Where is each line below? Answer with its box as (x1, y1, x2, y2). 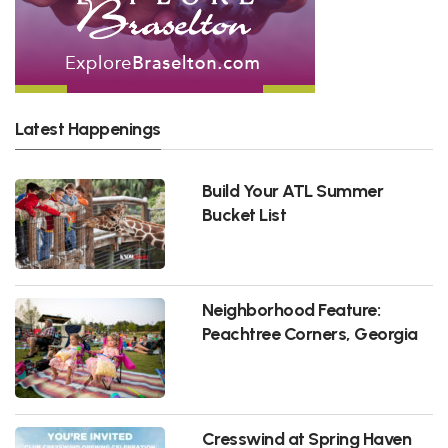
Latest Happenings (15, 118, 161, 139)
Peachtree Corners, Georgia (201, 322, 418, 344)
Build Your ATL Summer (201, 179, 384, 201)
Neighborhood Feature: (201, 298, 381, 320)
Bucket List (201, 203, 287, 225)
